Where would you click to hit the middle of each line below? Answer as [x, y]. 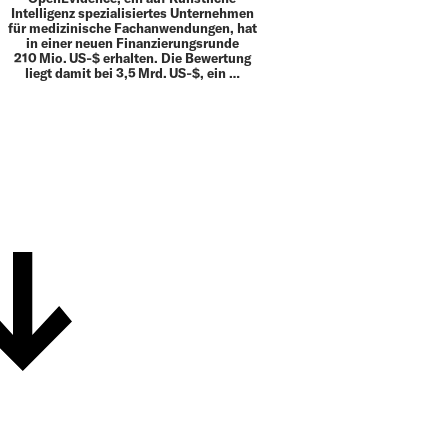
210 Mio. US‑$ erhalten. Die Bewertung [132, 57]
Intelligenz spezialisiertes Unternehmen [132, 12]
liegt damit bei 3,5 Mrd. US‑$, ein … [132, 72]
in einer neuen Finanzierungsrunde [132, 42]
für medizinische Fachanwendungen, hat [132, 27]
